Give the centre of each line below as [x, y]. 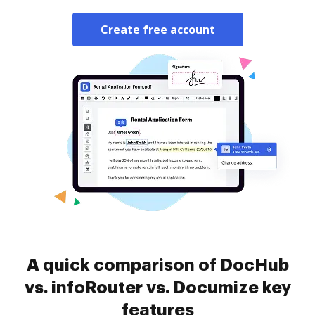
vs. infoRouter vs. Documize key [157, 288]
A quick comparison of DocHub [157, 265]
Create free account [157, 30]
